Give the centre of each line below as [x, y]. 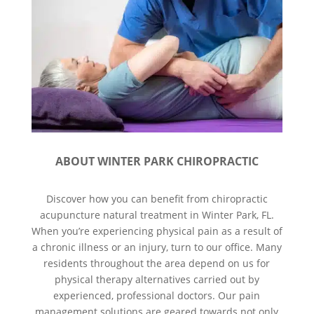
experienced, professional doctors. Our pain [157, 295]
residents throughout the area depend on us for [157, 263]
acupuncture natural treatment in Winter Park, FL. [157, 214]
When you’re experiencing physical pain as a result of [157, 231]
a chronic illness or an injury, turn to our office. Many [157, 247]
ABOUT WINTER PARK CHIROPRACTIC [157, 161]
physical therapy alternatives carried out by [157, 279]
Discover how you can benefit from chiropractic [157, 198]
